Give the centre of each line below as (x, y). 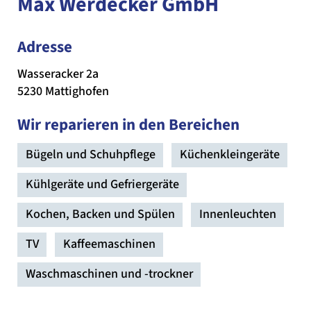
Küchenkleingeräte (230, 155)
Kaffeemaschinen (109, 244)
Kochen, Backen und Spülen (100, 215)
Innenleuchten (238, 215)
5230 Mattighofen (63, 92)
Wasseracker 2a (58, 74)
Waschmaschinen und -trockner (109, 274)
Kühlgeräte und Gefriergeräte (102, 185)
